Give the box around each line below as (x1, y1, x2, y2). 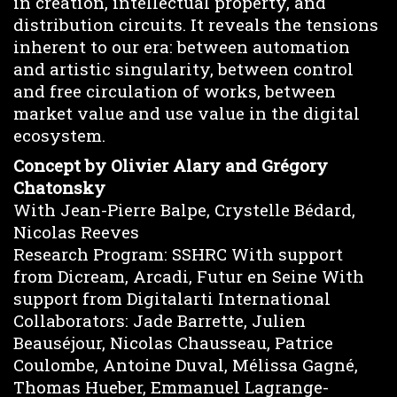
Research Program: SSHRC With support (13, 243, 343, 266)
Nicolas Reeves (13, 221, 139, 244)
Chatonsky (13, 176, 105, 199)
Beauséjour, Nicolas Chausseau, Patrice (13, 331, 333, 354)
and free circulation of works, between (13, 79, 336, 102)
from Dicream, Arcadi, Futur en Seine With (13, 265, 364, 288)
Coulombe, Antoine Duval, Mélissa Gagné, (13, 354, 358, 377)
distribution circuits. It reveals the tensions (13, 12, 378, 35)
